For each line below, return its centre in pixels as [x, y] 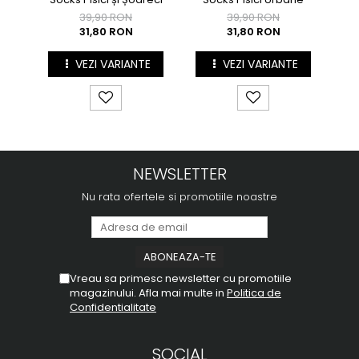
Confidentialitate [113, 307]
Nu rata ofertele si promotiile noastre [179, 197]
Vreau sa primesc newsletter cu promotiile [181, 278]
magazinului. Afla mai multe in [148, 293]
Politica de [254, 293]
